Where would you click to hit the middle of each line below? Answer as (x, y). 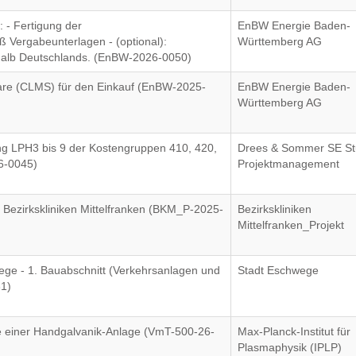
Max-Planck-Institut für (294, 331)
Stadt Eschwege (279, 270)
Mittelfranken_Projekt (291, 225)
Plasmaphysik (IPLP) (290, 347)
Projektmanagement (289, 164)
